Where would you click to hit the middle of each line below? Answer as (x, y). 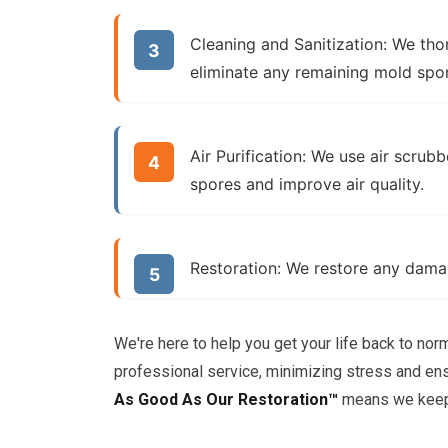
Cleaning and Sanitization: (288, 44)
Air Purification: (248, 156)
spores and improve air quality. (307, 184)
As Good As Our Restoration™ (226, 399)
